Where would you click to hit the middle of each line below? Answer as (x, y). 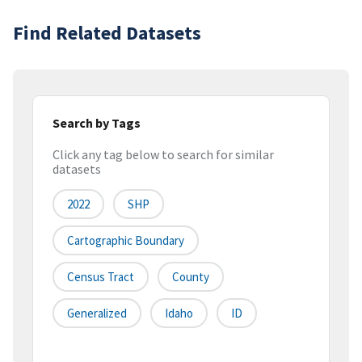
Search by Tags (97, 122)
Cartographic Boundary (126, 241)
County (191, 277)
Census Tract (101, 277)
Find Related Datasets (107, 32)
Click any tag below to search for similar (163, 155)
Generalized (97, 314)
